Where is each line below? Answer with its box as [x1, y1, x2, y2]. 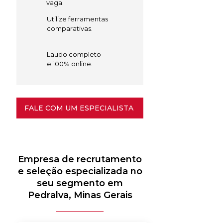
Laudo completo [47, 50, 101, 58]
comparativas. [47, 24, 93, 32]
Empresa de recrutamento [18, 154, 142, 165]
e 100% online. [47, 60, 93, 68]
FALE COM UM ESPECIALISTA [24, 104, 133, 112]
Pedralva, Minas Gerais [27, 190, 132, 201]
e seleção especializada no [17, 166, 142, 177]
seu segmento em [37, 178, 123, 189]
